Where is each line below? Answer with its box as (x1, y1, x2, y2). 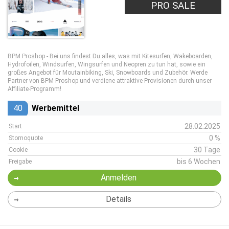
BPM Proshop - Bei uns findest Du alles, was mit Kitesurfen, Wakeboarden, (8, 53, 213, 60)
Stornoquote (9, 134, 43, 142)
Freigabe (9, 158, 32, 165)
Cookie (9, 146, 28, 153)
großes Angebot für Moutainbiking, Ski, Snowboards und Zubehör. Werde (8, 69, 208, 76)
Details (105, 194, 131, 204)
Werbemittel (32, 103, 79, 113)
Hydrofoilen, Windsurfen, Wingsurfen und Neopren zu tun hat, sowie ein (8, 61, 205, 68)
